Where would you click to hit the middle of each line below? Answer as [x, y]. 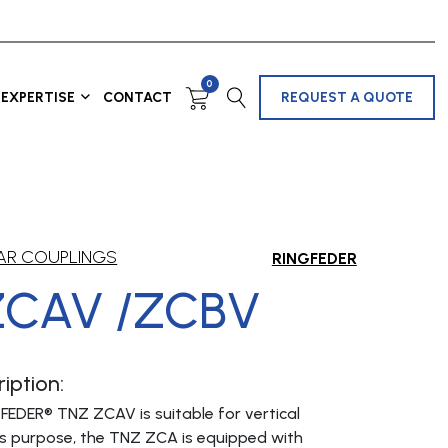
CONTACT [137, 97]
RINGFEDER [314, 259]
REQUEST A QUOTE [346, 97]
